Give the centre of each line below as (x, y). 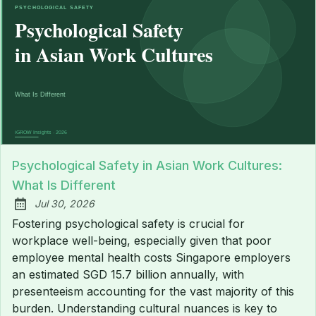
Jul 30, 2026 (65, 204)
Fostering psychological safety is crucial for (128, 224)
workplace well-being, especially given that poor (142, 241)
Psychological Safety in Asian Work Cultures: (147, 166)
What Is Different (64, 186)
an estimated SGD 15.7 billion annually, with (128, 275)
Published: (45, 211)
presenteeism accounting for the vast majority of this (153, 292)
